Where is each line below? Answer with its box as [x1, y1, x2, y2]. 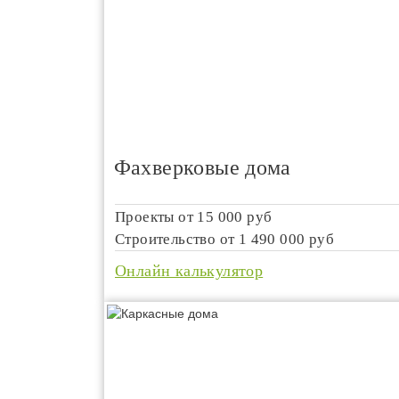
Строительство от [115, 231, 239, 248]
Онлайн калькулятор [115, 262, 264, 280]
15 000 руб [197, 208, 273, 225]
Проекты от [115, 208, 198, 225]
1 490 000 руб [238, 231, 335, 248]
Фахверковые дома [113, 156, 291, 179]
